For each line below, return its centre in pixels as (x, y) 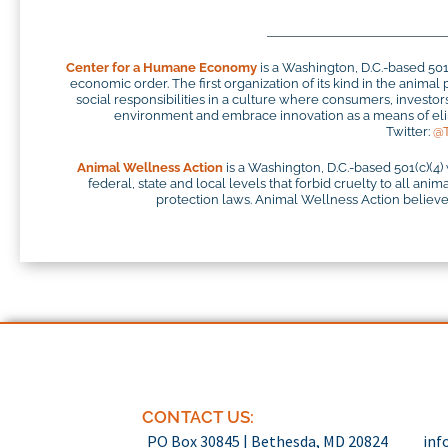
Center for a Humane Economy (162, 68)
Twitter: (410, 132)
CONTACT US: (198, 416)
